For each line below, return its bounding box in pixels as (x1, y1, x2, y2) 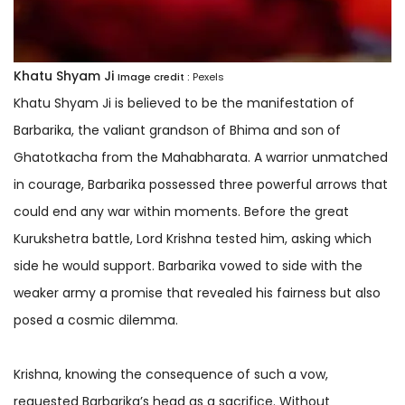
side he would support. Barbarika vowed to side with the (14, 256, 363, 275)
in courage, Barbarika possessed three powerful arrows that (14, 174, 388, 193)
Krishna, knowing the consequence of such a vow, (14, 364, 328, 383)
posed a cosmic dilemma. (14, 310, 178, 329)
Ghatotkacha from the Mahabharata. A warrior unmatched (14, 147, 388, 166)
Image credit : (118, 69, 190, 84)
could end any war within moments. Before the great (14, 202, 349, 221)
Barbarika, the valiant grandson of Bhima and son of (14, 120, 341, 139)
